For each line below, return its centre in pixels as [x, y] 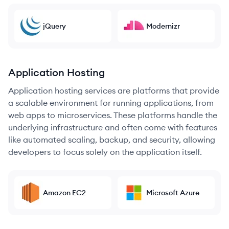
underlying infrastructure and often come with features [113, 127]
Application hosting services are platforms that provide [114, 90]
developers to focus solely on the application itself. [105, 152]
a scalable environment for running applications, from [111, 103]
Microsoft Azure [173, 193]
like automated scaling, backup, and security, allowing [112, 140]
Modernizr [163, 26]
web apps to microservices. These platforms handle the [113, 115]
